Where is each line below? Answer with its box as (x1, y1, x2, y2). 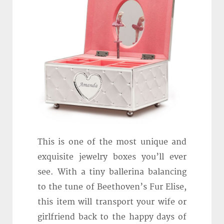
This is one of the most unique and (37, 137, 186, 147)
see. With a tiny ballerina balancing (37, 167, 186, 177)
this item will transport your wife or (37, 197, 186, 207)
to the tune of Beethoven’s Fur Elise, (37, 182, 186, 192)
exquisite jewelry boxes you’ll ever (37, 152, 186, 162)
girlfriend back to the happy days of (37, 212, 186, 222)
